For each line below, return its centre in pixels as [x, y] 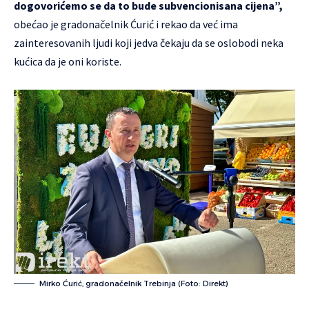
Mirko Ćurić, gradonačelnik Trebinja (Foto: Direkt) [134, 283]
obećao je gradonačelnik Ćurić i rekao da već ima [126, 24]
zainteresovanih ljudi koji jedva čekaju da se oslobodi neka [149, 43]
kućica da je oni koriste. [69, 62]
